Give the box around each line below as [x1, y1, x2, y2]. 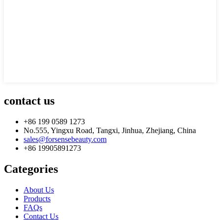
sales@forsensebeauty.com [24, 135, 107, 144]
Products [24, 194, 51, 203]
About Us [24, 185, 54, 194]
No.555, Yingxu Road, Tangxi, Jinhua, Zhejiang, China [24, 126, 196, 135]
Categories [4, 163, 58, 175]
